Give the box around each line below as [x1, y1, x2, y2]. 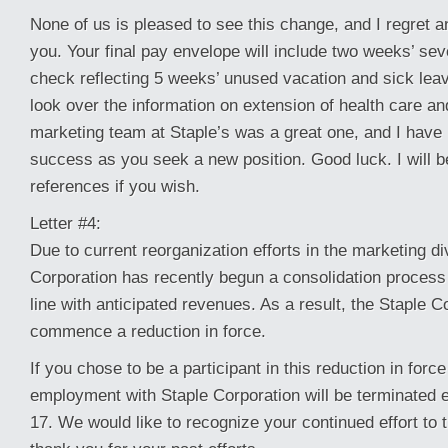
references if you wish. [30, 176, 200, 196]
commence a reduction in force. [30, 321, 266, 341]
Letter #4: [30, 213, 101, 233]
